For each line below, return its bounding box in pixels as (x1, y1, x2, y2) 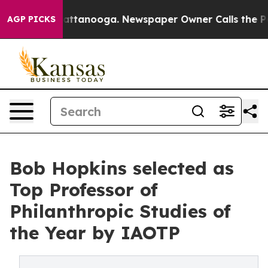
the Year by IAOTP (10, 221, 180, 244)
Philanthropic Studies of (10, 200, 231, 223)
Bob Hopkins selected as (10, 157, 234, 179)
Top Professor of (10, 178, 158, 201)
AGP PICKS (7, 14, 56, 25)
